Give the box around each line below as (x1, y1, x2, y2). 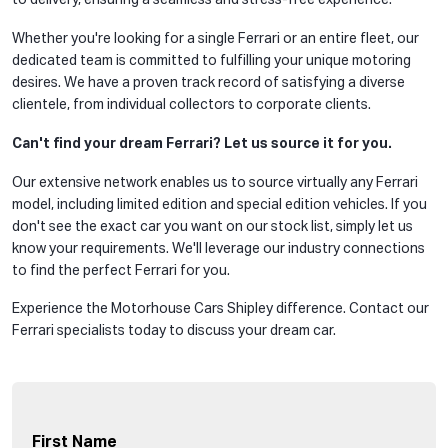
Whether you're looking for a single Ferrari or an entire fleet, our (12, 31, 419, 46)
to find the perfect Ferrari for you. (12, 263, 230, 278)
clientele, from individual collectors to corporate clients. (12, 97, 371, 112)
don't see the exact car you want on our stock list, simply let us (12, 219, 413, 234)
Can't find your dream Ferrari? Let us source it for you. (12, 136, 392, 151)
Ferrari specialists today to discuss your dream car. (12, 324, 336, 339)
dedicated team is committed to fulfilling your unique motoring (12, 53, 411, 68)
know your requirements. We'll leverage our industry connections (12, 241, 425, 256)
